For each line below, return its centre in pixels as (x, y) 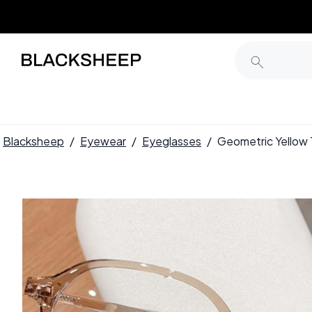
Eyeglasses (172, 141)
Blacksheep (33, 141)
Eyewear (103, 141)
